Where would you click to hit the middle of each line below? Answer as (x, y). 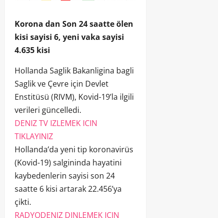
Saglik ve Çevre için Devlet (62, 84)
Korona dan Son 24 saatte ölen (74, 24)
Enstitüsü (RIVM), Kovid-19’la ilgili (74, 97)
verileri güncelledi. (48, 110)
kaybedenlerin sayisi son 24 (65, 176)
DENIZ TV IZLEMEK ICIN (56, 123)
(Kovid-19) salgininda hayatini (68, 163)
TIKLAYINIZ (34, 136)
